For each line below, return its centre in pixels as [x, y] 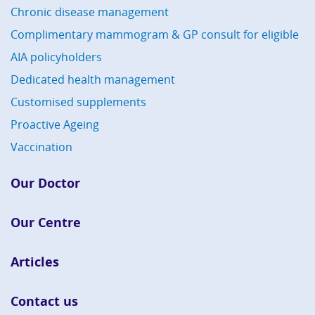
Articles [35, 261]
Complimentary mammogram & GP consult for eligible [155, 34]
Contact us [44, 301]
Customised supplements [78, 102]
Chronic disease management [90, 12]
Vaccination [41, 147]
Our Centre [46, 222]
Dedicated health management [93, 79]
